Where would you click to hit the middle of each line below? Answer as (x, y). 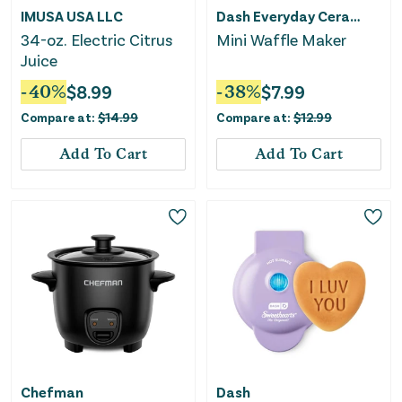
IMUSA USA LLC (72, 16)
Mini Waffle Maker (281, 40)
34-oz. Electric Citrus (96, 40)
